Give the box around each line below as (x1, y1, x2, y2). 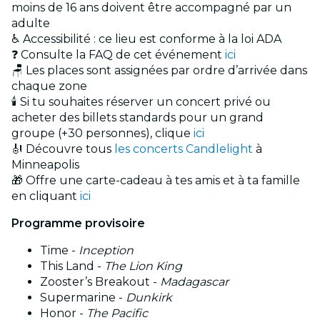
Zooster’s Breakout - (40, 275, 160, 289)
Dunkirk (126, 291, 172, 305)
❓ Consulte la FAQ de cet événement (11, 48, 225, 62)
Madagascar (160, 275, 229, 289)
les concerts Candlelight (114, 142, 253, 156)
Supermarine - (40, 291, 126, 305)
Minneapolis (11, 158, 79, 172)
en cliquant (11, 189, 80, 204)
